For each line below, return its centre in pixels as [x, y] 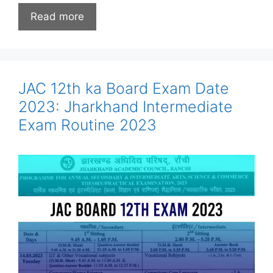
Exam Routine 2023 [87, 125]
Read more [57, 16]
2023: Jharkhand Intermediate [126, 106]
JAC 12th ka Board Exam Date [124, 88]
